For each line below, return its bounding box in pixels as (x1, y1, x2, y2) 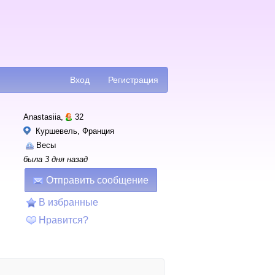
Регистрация (108, 75, 158, 85)
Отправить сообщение (46, 175, 149, 185)
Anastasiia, (23, 112, 63, 122)
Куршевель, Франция (33, 126, 114, 136)
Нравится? (39, 215, 88, 225)
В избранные (39, 197, 98, 207)
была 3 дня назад (23, 155, 88, 164)
